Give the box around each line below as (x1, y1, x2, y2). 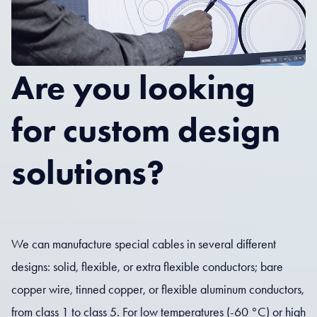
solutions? (11, 151, 164, 192)
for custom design (11, 109, 280, 150)
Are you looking (11, 67, 255, 108)
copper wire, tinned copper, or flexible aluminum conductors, (11, 282, 304, 297)
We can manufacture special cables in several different (11, 236, 276, 252)
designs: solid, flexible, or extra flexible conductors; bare (11, 259, 283, 275)
